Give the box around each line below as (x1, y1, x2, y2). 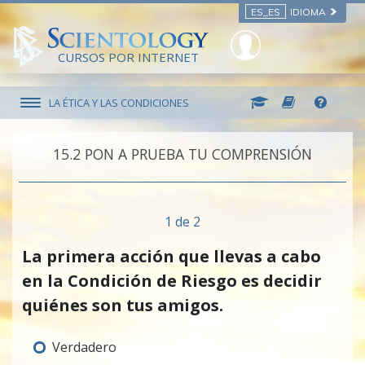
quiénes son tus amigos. (22, 294, 223, 317)
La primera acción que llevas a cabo (22, 245, 321, 268)
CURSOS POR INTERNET (57, 49, 199, 66)
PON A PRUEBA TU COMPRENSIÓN (85, 144, 312, 165)
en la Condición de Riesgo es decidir (22, 270, 322, 292)
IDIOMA (288, 6, 328, 18)
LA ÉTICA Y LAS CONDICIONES (48, 95, 189, 110)
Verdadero (51, 338, 117, 357)
